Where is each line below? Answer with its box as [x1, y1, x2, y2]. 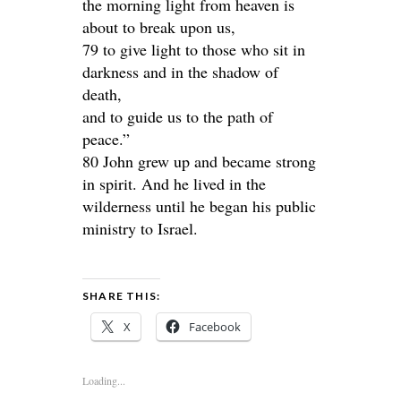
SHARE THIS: [82, 289, 161, 303]
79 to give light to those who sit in [82, 38, 305, 60]
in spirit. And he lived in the [82, 173, 266, 194]
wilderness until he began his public [82, 195, 316, 217]
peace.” [82, 128, 130, 149]
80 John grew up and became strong [82, 150, 316, 172]
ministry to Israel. [82, 218, 198, 239]
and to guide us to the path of [82, 106, 273, 127]
